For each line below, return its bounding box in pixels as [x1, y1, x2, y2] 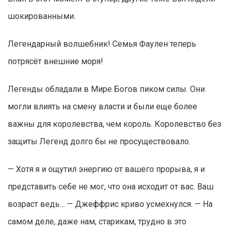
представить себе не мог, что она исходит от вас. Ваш [8, 182, 214, 192]
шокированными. [8, 11, 75, 22]
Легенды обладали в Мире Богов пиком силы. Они [8, 84, 205, 94]
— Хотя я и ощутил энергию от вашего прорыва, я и [8, 164, 205, 175]
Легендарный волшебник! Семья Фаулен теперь [8, 39, 196, 49]
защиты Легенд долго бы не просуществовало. [8, 137, 190, 147]
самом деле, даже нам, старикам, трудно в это [8, 217, 186, 227]
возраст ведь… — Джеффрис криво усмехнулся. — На [8, 199, 213, 209]
